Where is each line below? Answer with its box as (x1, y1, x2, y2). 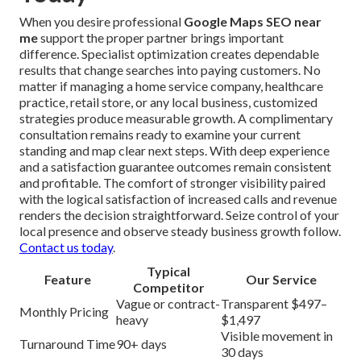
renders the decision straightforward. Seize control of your (19, 206, 339, 222)
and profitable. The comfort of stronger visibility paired (19, 174, 326, 190)
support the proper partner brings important (38, 29, 284, 45)
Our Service (246, 271, 317, 287)
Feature (44, 271, 91, 287)
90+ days (116, 335, 167, 351)
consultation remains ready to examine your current (19, 126, 301, 142)
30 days (221, 343, 263, 359)
